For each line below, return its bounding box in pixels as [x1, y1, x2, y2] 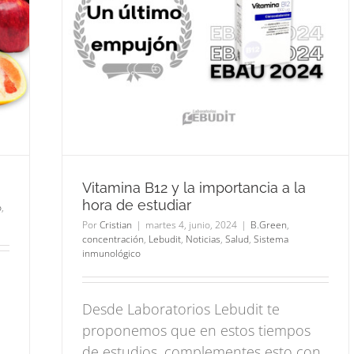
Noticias [186, 232, 220, 246]
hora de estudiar [82, 196, 191, 213]
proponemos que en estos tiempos [82, 320, 311, 340]
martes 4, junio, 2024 [145, 217, 237, 232]
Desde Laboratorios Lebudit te [82, 299, 280, 318]
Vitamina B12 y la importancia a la [82, 179, 306, 196]
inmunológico [82, 246, 141, 260]
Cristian [100, 217, 132, 232]
